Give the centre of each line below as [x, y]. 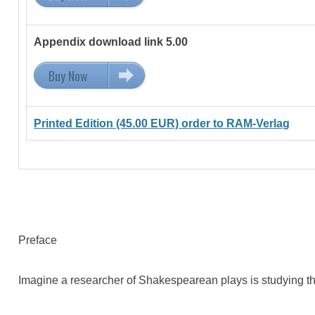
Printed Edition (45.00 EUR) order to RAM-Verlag [162, 123]
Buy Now [69, 76]
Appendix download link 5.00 [111, 41]
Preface [38, 240]
